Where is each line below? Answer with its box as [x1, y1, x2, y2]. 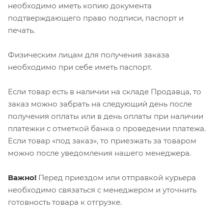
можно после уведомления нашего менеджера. [8, 148, 191, 158]
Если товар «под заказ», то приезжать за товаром [8, 136, 196, 145]
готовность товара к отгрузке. [8, 197, 122, 207]
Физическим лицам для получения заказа [8, 50, 169, 59]
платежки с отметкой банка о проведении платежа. [8, 123, 206, 133]
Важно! [8, 172, 38, 182]
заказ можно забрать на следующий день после [8, 99, 192, 109]
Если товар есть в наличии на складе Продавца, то [8, 86, 201, 96]
